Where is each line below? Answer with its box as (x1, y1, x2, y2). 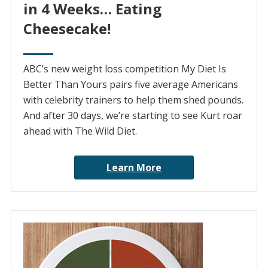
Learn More (106, 161, 162, 175)
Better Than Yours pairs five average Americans (23, 78, 238, 92)
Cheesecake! (23, 19, 111, 39)
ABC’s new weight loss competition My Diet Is (23, 62, 226, 76)
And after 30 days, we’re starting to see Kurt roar (23, 109, 242, 123)
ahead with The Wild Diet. (23, 124, 137, 138)
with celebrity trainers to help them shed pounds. (23, 93, 243, 107)
